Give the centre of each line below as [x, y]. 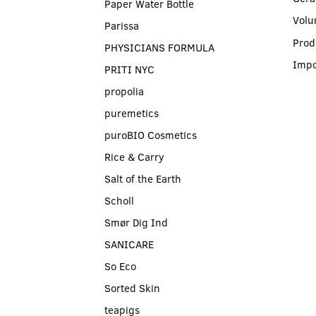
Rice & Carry [134, 156]
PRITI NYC [129, 69]
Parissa [122, 25]
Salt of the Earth [143, 178]
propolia [124, 91]
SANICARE [129, 244]
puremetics [132, 113]
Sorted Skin [132, 287]
